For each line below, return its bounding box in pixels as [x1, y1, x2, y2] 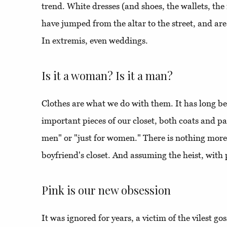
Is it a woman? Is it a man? [42, 68, 173, 84]
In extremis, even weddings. [42, 35, 148, 46]
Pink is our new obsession [42, 182, 171, 198]
